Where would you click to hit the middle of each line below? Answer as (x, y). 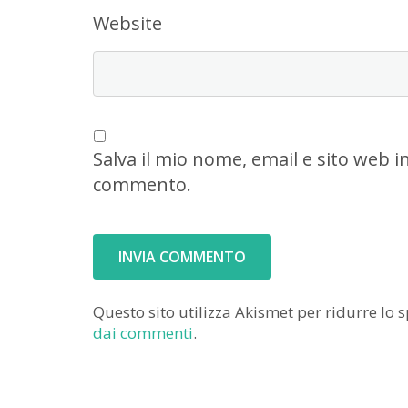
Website (127, 23)
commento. (142, 184)
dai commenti (143, 333)
